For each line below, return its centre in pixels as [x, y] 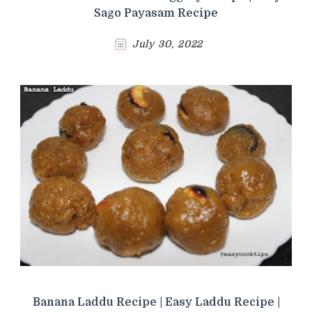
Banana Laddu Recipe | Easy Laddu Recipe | [156, 302]
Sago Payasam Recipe [156, 13]
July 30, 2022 [167, 44]
